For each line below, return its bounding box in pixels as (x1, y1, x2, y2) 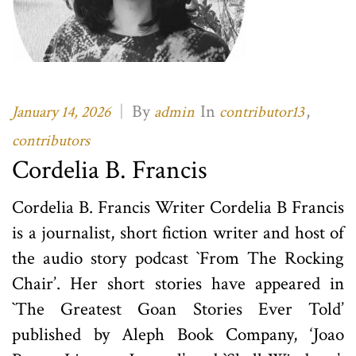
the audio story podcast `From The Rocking (12, 246, 344, 270)
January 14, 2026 (12, 101, 110, 122)
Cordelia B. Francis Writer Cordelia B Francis (12, 195, 344, 219)
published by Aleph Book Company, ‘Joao (12, 322, 344, 346)
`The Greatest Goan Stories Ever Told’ (12, 296, 344, 321)
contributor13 (219, 101, 304, 122)
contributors (12, 130, 90, 151)
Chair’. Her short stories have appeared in (12, 271, 344, 296)
